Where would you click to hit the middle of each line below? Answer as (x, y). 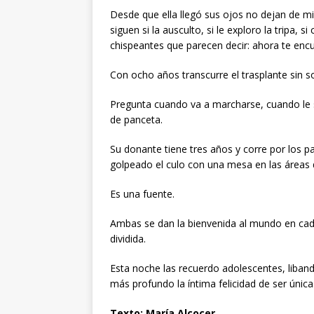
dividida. (128, 239)
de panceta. (136, 120)
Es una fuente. (142, 194)
